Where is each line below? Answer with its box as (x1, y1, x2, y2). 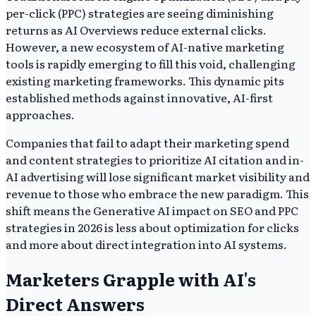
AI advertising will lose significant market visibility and (6, 167, 310, 185)
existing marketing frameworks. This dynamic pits (6, 71, 284, 89)
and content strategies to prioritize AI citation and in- (6, 150, 304, 168)
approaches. (6, 105, 75, 123)
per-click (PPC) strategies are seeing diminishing (6, 4, 274, 21)
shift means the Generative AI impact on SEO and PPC (6, 201, 298, 219)
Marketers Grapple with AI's (6, 266, 256, 291)
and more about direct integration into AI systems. (6, 235, 287, 253)
